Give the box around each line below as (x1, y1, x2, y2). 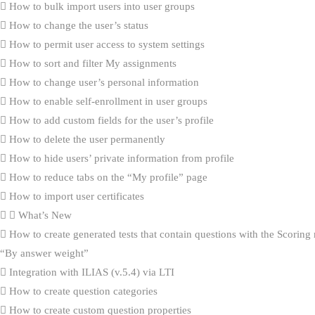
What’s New (15, 209, 72, 221)
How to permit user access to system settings (6, 38, 205, 50)
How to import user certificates (6, 190, 144, 202)
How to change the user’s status (6, 19, 148, 31)
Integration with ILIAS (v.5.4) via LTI (6, 266, 174, 278)
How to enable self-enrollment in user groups (6, 95, 207, 107)
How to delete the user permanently (6, 133, 165, 145)
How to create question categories (6, 285, 157, 297)
